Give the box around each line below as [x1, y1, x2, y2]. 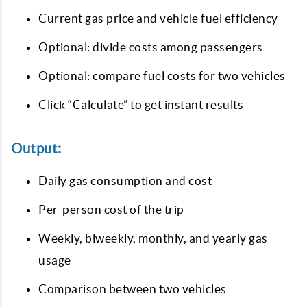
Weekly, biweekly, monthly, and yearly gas [38, 232, 268, 245]
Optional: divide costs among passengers [38, 40, 263, 53]
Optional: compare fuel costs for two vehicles [38, 69, 286, 82]
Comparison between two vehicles [38, 282, 227, 295]
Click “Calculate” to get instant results [38, 98, 243, 111]
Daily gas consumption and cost [38, 174, 212, 187]
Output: [11, 140, 62, 156]
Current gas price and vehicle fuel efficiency [38, 12, 278, 25]
